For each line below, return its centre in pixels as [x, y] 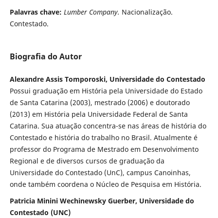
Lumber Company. [92, 12]
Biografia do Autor [45, 57]
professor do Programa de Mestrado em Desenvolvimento [104, 149]
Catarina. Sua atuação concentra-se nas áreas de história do [108, 126]
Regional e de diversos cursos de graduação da [87, 161]
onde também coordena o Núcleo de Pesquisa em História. [105, 184]
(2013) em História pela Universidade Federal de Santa [99, 114]
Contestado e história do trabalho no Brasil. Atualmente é [103, 138]
